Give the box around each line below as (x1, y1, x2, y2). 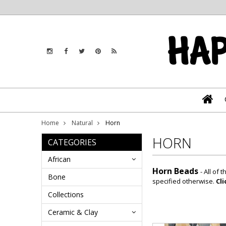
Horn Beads (152, 165, 198, 177)
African (48, 154, 71, 164)
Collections (48, 190, 84, 199)
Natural (72, 119, 93, 127)
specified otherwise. (152, 177, 216, 186)
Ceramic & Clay (48, 207, 98, 217)
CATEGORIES (48, 137, 96, 148)
